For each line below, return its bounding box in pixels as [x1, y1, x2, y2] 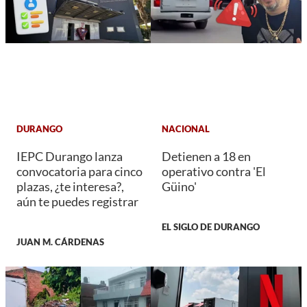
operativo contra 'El [162, 164, 266, 180]
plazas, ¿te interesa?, [16, 179, 124, 195]
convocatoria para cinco [16, 164, 143, 180]
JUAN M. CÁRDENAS [16, 236, 104, 248]
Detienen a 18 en [162, 149, 251, 164]
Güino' [162, 179, 197, 195]
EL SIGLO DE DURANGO [162, 221, 260, 233]
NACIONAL [162, 123, 210, 134]
